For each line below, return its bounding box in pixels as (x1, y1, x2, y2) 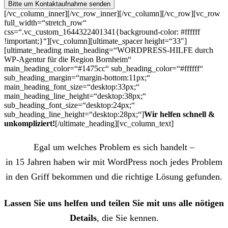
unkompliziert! (4, 119, 55, 128)
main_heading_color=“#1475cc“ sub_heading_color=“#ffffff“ (4, 64, 203, 73)
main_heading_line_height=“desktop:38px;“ (4, 92, 146, 101)
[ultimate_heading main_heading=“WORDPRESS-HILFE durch (4, 46, 213, 55)
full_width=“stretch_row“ (4, 18, 87, 27)
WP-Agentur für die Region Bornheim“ (4, 55, 131, 64)
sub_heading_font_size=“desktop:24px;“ (4, 101, 135, 110)
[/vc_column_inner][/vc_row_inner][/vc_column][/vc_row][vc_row (4, 9, 220, 18)
